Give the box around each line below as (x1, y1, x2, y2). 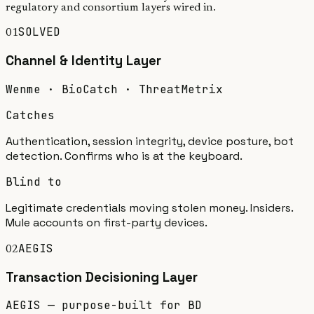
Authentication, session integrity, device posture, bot (6, 133, 294, 149)
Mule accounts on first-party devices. (6, 214, 207, 230)
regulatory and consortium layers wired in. (6, 2, 216, 14)
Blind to (6, 174, 62, 189)
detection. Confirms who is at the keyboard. (6, 148, 243, 163)
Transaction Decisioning (6, 268, 159, 285)
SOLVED (18, 25, 60, 40)
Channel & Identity (6, 53, 123, 69)
